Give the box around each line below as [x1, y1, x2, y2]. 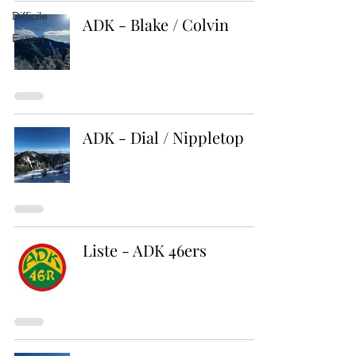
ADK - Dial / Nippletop [83, 126, 244, 148]
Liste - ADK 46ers [83, 239, 207, 261]
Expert [12, 32, 44, 44]
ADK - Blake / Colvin [83, 14, 229, 35]
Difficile [12, 10, 48, 22]
